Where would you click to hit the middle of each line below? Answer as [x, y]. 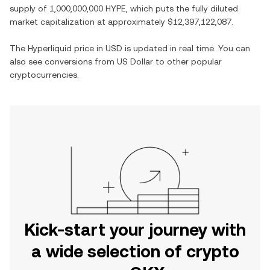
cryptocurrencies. [44, 74]
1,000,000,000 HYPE [88, 8]
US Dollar [135, 61]
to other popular [187, 61]
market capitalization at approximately [89, 21]
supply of [30, 8]
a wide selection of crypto [135, 251]
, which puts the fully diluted [182, 8]
